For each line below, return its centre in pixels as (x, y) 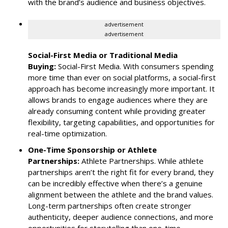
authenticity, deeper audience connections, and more (121, 217)
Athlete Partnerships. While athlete (142, 161)
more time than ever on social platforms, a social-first (122, 77)
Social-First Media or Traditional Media (103, 55)
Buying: (43, 66)
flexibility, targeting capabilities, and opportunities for (121, 122)
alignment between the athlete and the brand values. (121, 194)
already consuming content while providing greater (117, 111)
